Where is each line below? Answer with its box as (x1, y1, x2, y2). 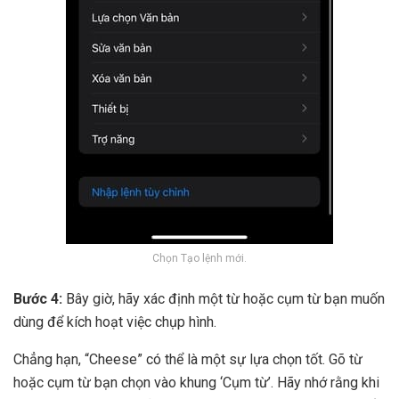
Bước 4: (13, 289, 62, 307)
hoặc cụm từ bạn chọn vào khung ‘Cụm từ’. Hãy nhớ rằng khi (13, 373, 379, 391)
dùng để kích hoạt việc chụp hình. (13, 313, 216, 330)
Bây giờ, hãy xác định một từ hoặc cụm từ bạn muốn (62, 289, 385, 307)
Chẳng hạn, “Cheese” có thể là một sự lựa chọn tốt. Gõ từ (13, 350, 362, 368)
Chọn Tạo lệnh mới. (152, 251, 247, 265)
